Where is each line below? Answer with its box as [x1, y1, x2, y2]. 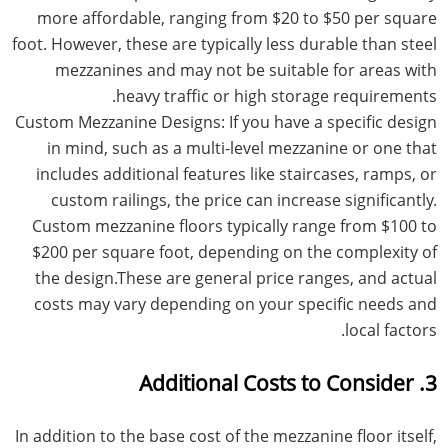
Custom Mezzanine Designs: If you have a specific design [14, 110, 437, 133]
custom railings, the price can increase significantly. [50, 188, 437, 211]
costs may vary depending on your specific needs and [33, 292, 437, 315]
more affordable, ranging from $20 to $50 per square [36, 6, 437, 29]
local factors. [344, 318, 437, 341]
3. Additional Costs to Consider [424, 368, 437, 397]
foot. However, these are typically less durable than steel [11, 32, 437, 55]
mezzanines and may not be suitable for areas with [54, 58, 437, 81]
